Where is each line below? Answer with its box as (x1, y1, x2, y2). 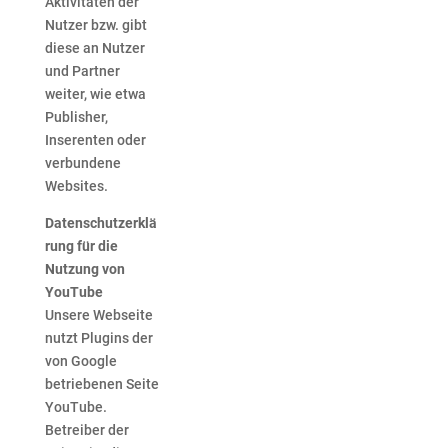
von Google (44, 353, 117, 370)
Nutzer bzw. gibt (44, 17, 147, 34)
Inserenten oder (44, 132, 146, 149)
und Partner (44, 63, 120, 80)
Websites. (44, 178, 108, 195)
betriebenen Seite (44, 376, 159, 393)
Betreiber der (44, 422, 129, 439)
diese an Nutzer (44, 40, 145, 57)
